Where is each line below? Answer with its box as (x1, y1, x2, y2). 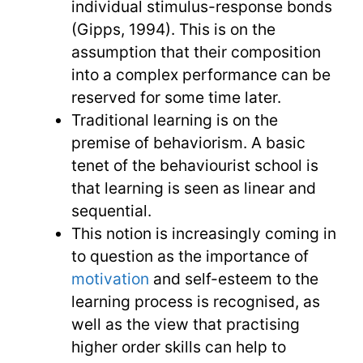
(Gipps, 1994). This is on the (70, 19, 275, 39)
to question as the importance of (70, 246, 309, 266)
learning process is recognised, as (70, 291, 320, 311)
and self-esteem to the (148, 268, 318, 288)
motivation (70, 268, 149, 288)
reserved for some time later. (70, 87, 281, 107)
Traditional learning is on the (70, 109, 278, 130)
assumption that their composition (70, 41, 321, 62)
